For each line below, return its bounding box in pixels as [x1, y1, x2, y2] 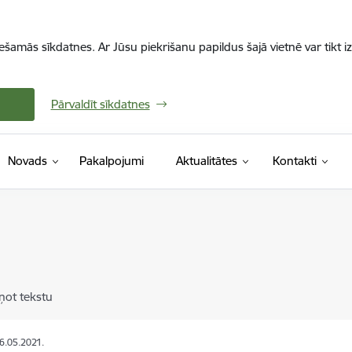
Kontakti [272, 153, 317, 168]
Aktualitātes [175, 153, 237, 168]
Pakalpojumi [79, 153, 144, 168]
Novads [7, 153, 47, 168]
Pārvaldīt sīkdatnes [50, 97, 150, 112]
